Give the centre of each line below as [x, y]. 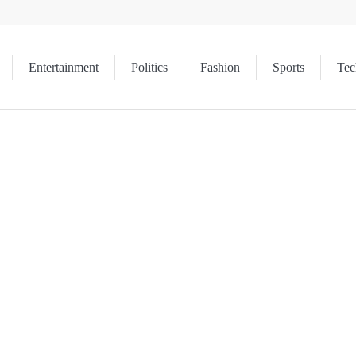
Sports [288, 67]
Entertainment [64, 67]
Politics [149, 67]
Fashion [220, 67]
